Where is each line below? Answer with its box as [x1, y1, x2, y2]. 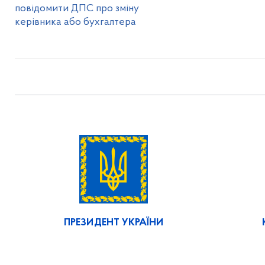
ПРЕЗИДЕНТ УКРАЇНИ [63, 218, 164, 228]
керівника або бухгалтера [14, 17, 138, 27]
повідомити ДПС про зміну [14, 4, 139, 14]
